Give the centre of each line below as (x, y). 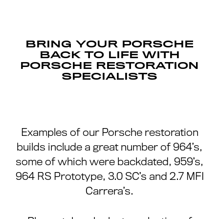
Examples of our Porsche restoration (109, 132)
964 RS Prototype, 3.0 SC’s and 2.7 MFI (109, 176)
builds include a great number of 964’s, (109, 147)
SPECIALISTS (109, 77)
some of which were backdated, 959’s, (109, 162)
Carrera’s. (109, 191)
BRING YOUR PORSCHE (109, 44)
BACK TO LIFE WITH (109, 55)
